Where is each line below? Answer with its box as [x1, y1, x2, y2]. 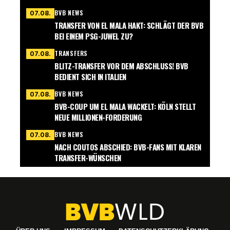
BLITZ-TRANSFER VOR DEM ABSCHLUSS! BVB [54, 60, 189, 72]
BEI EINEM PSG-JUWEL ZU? [54, 30, 133, 42]
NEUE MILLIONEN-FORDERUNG [54, 111, 142, 123]
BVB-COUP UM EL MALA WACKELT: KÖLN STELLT [54, 101, 196, 112]
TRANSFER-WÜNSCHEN [54, 152, 121, 164]
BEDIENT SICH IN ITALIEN [54, 71, 126, 83]
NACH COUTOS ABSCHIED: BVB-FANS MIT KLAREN [54, 141, 201, 153]
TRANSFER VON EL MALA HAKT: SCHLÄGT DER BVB [54, 20, 203, 31]
